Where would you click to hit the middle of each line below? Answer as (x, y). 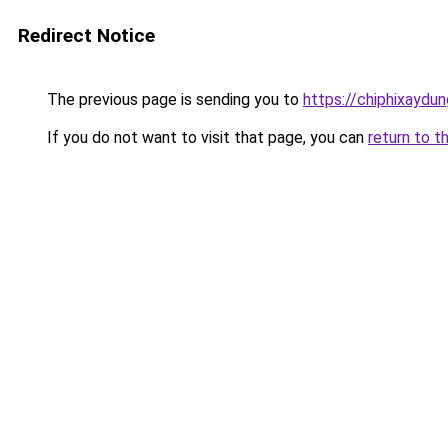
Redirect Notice (86, 35)
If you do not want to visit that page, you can (205, 137)
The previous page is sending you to (173, 99)
